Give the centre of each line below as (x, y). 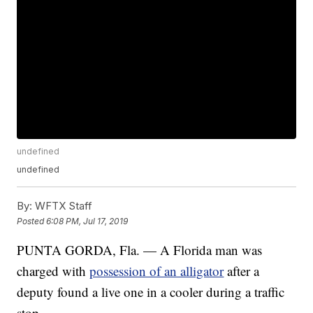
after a (243, 271)
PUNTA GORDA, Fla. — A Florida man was (140, 250)
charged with (53, 271)
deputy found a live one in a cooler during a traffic (151, 292)
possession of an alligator (157, 271)
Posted (32, 221)
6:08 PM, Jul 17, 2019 (87, 221)
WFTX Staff (63, 206)
